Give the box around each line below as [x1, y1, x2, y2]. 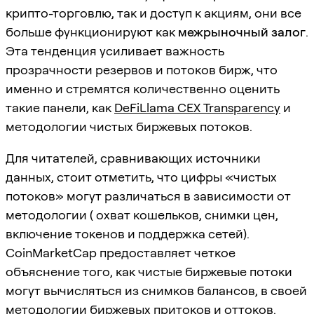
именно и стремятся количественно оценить [6, 81, 280, 96]
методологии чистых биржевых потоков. [6, 118, 252, 134]
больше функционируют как [6, 24, 178, 39]
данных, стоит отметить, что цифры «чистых [6, 169, 277, 184]
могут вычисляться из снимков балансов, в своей [6, 282, 307, 298]
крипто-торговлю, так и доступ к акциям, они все [6, 5, 301, 20]
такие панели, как [6, 100, 114, 115]
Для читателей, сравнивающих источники [6, 150, 261, 165]
